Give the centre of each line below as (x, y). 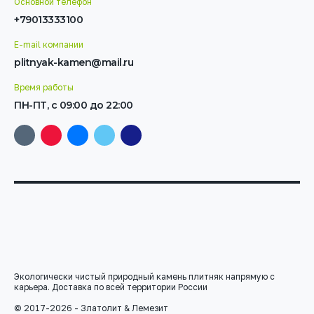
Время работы (44, 88)
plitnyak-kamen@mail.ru (74, 63)
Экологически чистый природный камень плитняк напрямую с (144, 277)
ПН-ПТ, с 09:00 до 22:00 (74, 105)
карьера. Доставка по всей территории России (111, 287)
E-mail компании (49, 45)
